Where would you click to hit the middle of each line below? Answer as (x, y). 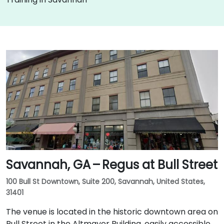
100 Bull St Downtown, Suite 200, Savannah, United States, (105, 181)
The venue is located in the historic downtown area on (112, 212)
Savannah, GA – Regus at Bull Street (112, 165)
